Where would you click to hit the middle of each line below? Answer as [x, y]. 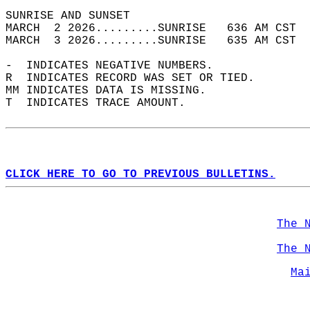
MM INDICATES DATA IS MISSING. [113, 91]
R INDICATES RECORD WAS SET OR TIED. [137, 78]
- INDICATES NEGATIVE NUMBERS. [116, 66]
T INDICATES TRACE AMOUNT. [102, 103]
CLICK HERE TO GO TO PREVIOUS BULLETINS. [140, 174]
